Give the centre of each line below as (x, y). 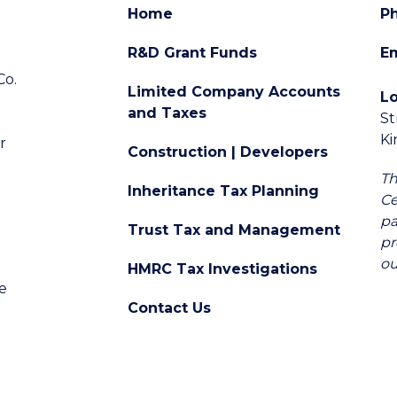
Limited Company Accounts (234, 92)
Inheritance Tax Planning (223, 191)
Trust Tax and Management (234, 230)
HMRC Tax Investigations (222, 269)
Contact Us (169, 308)
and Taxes (167, 113)
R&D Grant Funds (192, 53)
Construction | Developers (228, 152)
